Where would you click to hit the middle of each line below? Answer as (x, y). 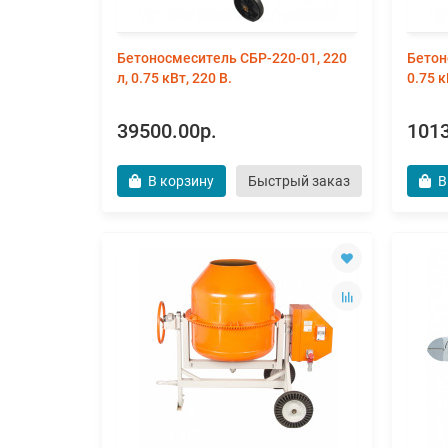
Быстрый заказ (299, 181)
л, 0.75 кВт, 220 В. (174, 78)
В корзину (181, 181)
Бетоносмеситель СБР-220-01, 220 (232, 58)
